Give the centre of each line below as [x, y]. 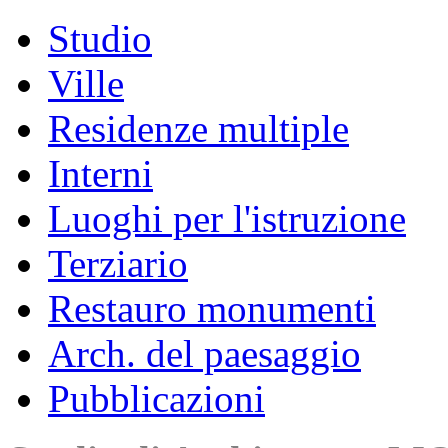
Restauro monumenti [212, 308]
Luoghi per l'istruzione [227, 218]
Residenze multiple [198, 128]
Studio [100, 38]
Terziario [118, 263]
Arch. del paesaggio [204, 353]
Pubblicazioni [156, 398]
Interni [100, 173]
